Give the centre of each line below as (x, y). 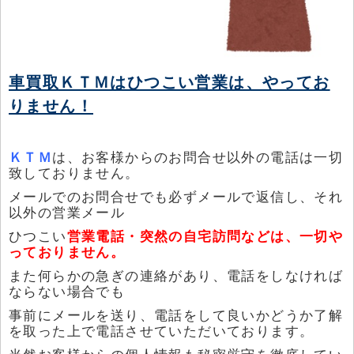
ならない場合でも (67, 291)
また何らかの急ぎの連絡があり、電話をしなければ (176, 275)
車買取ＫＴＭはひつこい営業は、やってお (169, 81)
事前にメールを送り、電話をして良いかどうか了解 (176, 315)
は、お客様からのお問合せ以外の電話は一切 (198, 157)
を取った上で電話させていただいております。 (162, 331)
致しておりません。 (74, 173)
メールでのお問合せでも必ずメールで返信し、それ (176, 196)
